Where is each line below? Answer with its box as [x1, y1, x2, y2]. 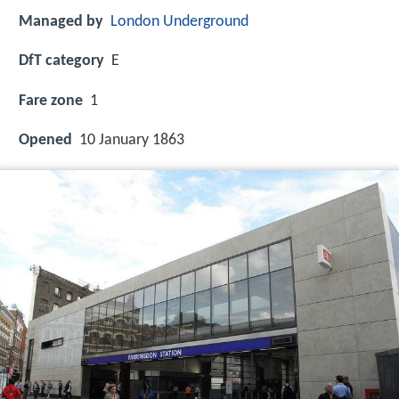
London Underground [110, 13, 248, 31]
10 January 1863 [79, 131, 184, 149]
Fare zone [19, 92, 83, 110]
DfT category [19, 53, 104, 70]
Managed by [19, 13, 103, 31]
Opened [19, 131, 72, 149]
